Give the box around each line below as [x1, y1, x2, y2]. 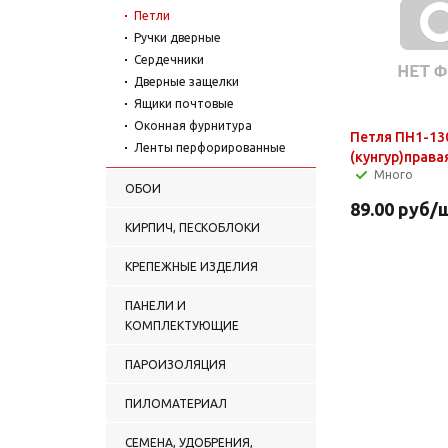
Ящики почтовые [134, 96, 234, 110]
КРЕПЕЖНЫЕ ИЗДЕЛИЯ [125, 259, 258, 273]
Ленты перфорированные [134, 140, 286, 154]
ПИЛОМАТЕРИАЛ [125, 396, 227, 410]
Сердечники [134, 52, 204, 66]
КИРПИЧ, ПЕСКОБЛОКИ [125, 220, 260, 234]
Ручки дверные [134, 30, 221, 44]
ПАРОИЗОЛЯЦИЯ [125, 357, 226, 371]
